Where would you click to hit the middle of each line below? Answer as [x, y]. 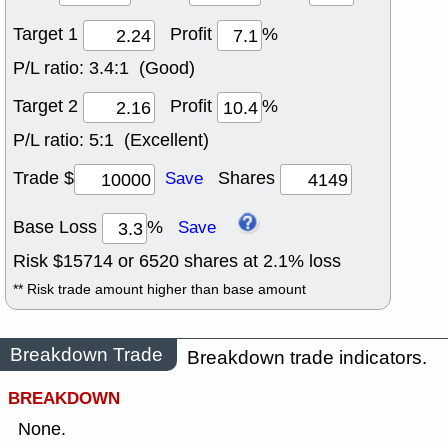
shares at [221, 260]
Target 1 [48, 34]
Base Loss [57, 227]
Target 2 [48, 106]
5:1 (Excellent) [149, 140]
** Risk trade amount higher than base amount [159, 289]
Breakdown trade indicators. [307, 357]
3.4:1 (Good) [142, 68]
